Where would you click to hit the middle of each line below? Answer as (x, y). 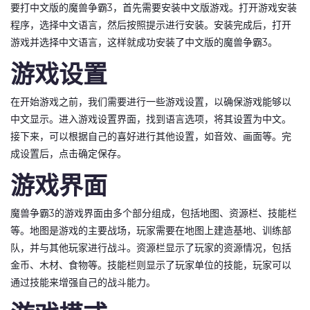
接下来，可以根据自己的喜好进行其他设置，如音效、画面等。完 (151, 136)
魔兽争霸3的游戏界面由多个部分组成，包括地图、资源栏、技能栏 (154, 213)
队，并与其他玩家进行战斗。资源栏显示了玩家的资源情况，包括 (151, 248)
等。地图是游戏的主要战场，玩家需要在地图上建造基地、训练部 (151, 230)
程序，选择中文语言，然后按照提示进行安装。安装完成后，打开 (151, 25)
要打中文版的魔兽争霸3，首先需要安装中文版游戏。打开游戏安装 (154, 8)
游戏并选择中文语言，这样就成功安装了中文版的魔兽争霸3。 (144, 42)
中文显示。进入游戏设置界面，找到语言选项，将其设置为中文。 (151, 119)
